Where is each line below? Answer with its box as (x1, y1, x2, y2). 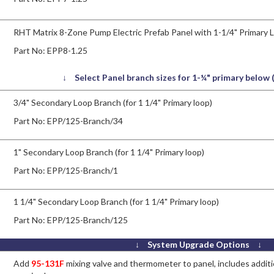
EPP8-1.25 (47, 45, 88, 56)
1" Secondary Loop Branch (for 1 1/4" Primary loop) (13, 146, 205, 157)
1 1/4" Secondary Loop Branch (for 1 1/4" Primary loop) (13, 196, 220, 207)
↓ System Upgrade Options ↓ (135, 239, 262, 250)
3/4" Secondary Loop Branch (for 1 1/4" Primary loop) (13, 97, 213, 108)
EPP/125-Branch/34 (47, 115, 124, 126)
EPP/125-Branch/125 (47, 214, 128, 225)
